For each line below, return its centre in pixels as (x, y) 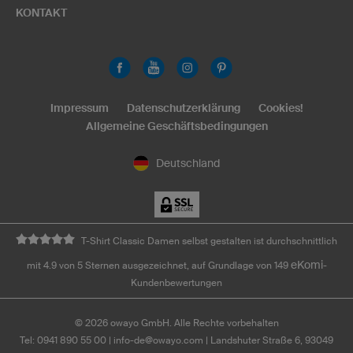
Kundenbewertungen (176, 283)
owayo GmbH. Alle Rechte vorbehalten (193, 323)
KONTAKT (41, 12)
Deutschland (188, 163)
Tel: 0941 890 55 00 (63, 340)
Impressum (79, 108)
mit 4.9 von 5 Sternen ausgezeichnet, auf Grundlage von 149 (158, 266)
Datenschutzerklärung (183, 108)
